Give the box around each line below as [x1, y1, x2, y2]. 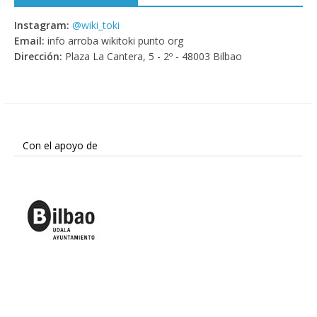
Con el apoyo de [22, 139, 98, 152]
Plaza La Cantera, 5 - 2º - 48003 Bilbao [62, 50, 242, 63]
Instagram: [13, 18, 69, 32]
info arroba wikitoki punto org [44, 34, 183, 47]
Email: [13, 34, 45, 47]
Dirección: [13, 50, 62, 63]
